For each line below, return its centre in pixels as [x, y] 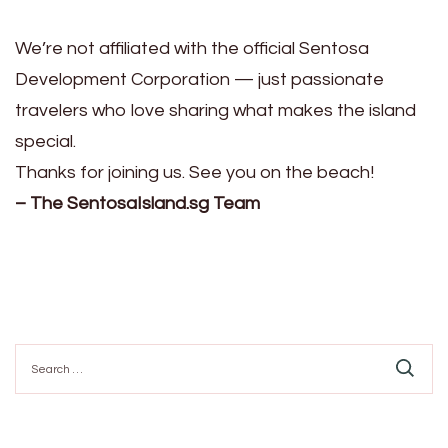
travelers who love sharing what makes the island [215, 110]
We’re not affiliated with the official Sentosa [192, 48]
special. [45, 141]
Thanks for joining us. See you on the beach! [194, 172]
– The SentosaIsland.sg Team [137, 203]
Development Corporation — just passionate [199, 79]
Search [38, 352]
